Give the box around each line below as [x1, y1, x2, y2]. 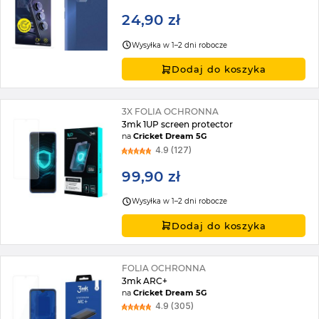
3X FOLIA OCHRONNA [122, 106, 219, 117]
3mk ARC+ [122, 275, 168, 286]
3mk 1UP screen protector [122, 119, 234, 130]
